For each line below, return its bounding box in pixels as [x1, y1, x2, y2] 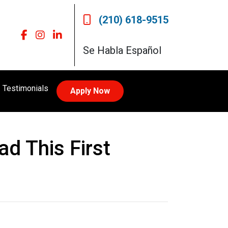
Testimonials [3, 83, 49, 93]
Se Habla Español [83, 44, 161, 56]
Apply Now [70, 86, 110, 96]
